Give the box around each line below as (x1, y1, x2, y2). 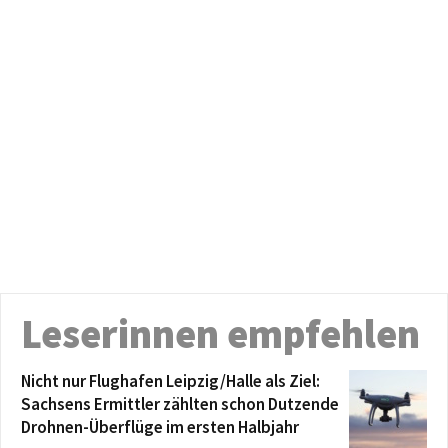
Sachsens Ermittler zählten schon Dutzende (21, 392, 339, 415)
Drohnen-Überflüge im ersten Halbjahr (21, 415, 299, 438)
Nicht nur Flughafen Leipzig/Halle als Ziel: (21, 369, 320, 392)
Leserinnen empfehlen (21, 308, 420, 359)
